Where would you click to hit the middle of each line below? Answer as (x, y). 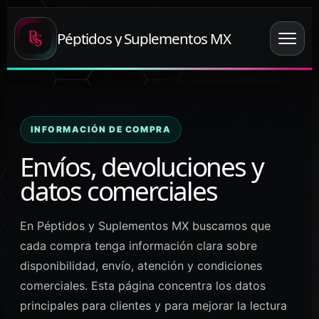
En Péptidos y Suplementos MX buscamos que (145, 226)
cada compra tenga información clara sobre (138, 246)
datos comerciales (119, 191)
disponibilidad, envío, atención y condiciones (141, 266)
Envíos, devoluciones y (142, 167)
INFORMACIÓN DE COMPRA (101, 129)
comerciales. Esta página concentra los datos (143, 286)
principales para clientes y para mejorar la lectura (153, 305)
